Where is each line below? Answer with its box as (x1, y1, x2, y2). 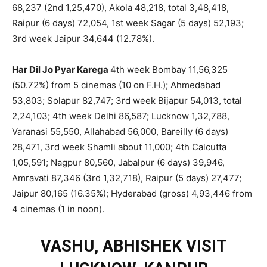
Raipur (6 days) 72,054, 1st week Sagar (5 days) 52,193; (12, 17, 244, 29)
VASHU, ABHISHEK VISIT (40, 236, 227, 256)
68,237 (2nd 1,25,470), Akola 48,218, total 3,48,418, (12, 1, 229, 13)
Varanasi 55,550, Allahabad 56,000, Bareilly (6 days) (12, 125, 228, 137)
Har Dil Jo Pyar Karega (12, 63, 110, 75)
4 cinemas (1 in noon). (12, 203, 104, 215)
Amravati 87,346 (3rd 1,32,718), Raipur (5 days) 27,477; (12, 172, 241, 184)
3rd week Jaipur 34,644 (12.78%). (12, 32, 154, 44)
